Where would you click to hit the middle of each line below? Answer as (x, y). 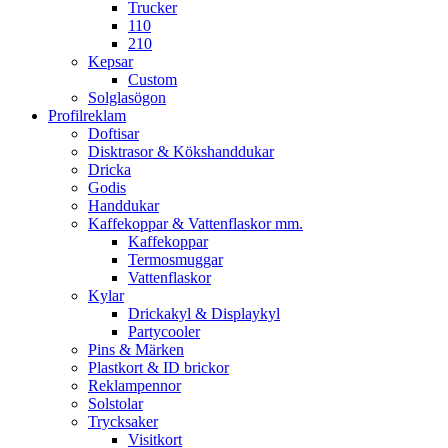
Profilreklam (87, 115)
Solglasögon (127, 97)
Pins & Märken (136, 349)
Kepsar (110, 61)
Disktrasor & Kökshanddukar (181, 151)
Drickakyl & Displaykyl (204, 313)
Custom (152, 79)
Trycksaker (123, 421)
